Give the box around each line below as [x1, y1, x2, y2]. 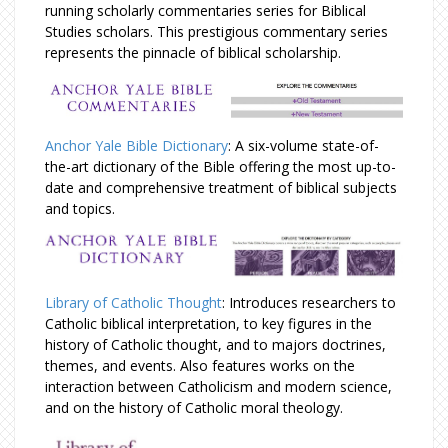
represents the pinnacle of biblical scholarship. [45, 43, 345, 62]
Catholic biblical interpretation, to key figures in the [45, 314, 372, 334]
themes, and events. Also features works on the [45, 356, 355, 376]
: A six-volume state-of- [228, 135, 379, 155]
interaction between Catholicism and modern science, [45, 377, 392, 397]
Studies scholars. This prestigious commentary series [45, 22, 388, 41]
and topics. [45, 198, 119, 218]
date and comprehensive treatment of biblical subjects [45, 177, 397, 197]
